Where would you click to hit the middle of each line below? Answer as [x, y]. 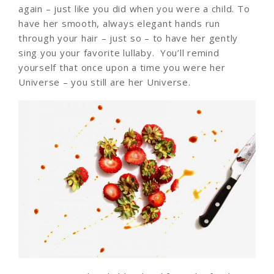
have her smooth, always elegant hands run [119, 23]
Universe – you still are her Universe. [105, 82]
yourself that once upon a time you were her [122, 67]
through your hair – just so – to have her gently [128, 38]
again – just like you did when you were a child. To [134, 8]
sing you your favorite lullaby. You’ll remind [119, 52]
